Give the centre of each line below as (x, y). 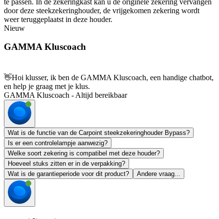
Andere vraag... (159, 174)
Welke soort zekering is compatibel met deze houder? (84, 153)
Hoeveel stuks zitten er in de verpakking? (66, 164)
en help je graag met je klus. (47, 87)
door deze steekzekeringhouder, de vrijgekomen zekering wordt (102, 10)
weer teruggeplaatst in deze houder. (58, 19)
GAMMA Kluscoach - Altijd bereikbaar (66, 95)
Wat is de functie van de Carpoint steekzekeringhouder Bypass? (99, 133)
